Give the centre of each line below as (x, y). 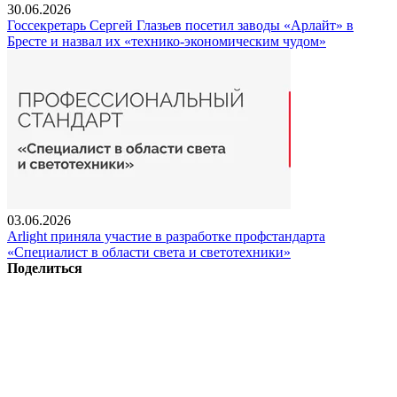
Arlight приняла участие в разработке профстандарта (166, 236)
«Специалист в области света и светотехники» (149, 252)
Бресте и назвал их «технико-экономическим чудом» (167, 41)
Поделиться (45, 268)
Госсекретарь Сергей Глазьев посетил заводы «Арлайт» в (180, 25)
